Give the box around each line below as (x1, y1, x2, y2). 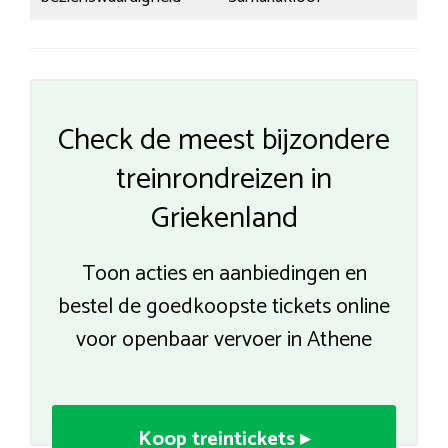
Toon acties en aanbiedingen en (81, 256, 367, 293)
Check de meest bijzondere (58, 116, 390, 166)
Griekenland (150, 194, 298, 244)
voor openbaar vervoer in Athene (76, 322, 372, 359)
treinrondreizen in (116, 155, 332, 205)
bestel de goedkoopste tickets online (58, 289, 390, 326)
